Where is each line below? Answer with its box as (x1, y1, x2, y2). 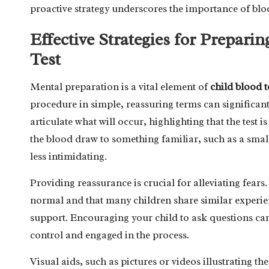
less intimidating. (30, 150, 107, 163)
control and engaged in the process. (30, 228, 189, 241)
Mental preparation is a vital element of (30, 80, 210, 93)
